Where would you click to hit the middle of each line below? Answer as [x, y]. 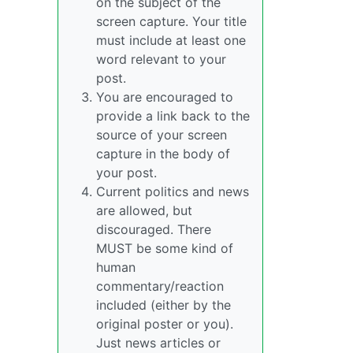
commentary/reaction [160, 286]
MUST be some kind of [165, 248]
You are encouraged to [165, 97]
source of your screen [162, 135]
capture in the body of [163, 154]
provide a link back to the [173, 116]
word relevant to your [161, 59]
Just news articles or [158, 343]
